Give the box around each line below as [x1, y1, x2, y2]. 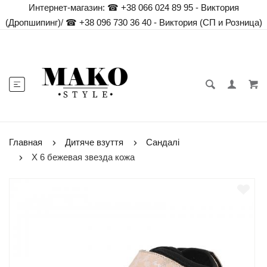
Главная [9, 137, 42, 147]
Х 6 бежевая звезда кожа [32, 152, 135, 162]
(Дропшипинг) [5, 17, 61, 27]
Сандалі [146, 137, 179, 147]
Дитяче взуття [65, 137, 123, 147]
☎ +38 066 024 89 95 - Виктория [107, 2, 239, 13]
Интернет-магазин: [28, 2, 105, 13]
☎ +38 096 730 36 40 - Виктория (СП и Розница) [63, 17, 262, 27]
